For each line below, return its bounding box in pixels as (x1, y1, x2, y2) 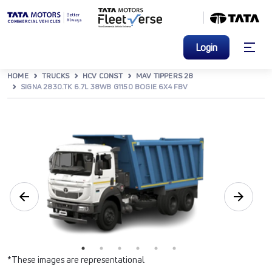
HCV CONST (83, 70, 123, 81)
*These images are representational (7, 254, 144, 265)
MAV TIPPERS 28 (135, 70, 194, 81)
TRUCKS (41, 70, 70, 81)
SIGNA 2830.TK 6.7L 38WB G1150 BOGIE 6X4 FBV (21, 81, 188, 92)
